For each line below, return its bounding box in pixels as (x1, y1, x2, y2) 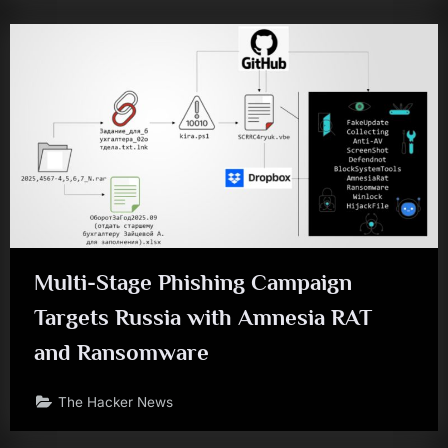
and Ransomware (34, 339, 209, 366)
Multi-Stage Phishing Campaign (34, 269, 352, 296)
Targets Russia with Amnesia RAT (34, 304, 372, 331)
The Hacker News (58, 393, 174, 410)
